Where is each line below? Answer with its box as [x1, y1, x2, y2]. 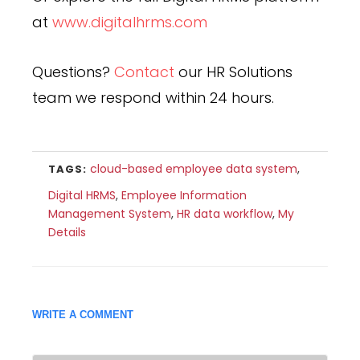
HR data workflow [177, 205, 272, 222]
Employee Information [121, 186, 247, 203]
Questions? [32, 61, 114, 82]
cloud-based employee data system [90, 160, 297, 177]
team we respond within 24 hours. [32, 87, 274, 108]
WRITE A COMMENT [32, 308, 133, 321]
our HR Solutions [174, 61, 292, 82]
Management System [48, 205, 171, 222]
